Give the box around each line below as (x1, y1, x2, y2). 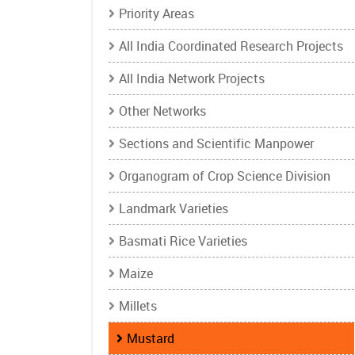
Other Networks (119, 102, 206, 120)
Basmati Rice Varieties (119, 232, 247, 250)
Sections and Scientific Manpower (119, 135, 314, 152)
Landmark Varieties (119, 200, 228, 217)
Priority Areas (119, 5, 194, 22)
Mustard (127, 330, 174, 347)
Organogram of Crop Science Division (119, 167, 330, 185)
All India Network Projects (119, 70, 265, 87)
